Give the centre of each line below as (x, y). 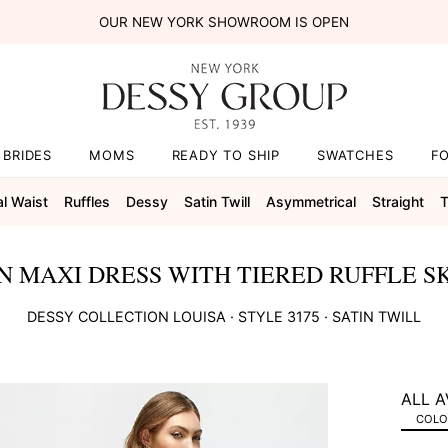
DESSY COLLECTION (98, 316)
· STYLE (256, 316)
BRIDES (28, 155)
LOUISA (197, 316)
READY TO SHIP (225, 155)
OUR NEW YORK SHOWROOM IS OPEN (223, 22)
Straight (397, 201)
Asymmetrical (310, 201)
